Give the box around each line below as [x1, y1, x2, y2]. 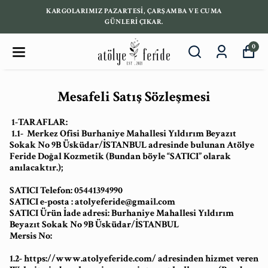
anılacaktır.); [10, 162, 63, 174]
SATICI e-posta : [10, 196, 75, 208]
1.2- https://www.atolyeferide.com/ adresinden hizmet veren [10, 252, 258, 265]
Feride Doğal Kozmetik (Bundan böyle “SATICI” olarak [10, 150, 231, 163]
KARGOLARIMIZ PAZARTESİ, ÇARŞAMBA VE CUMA [46, 7, 222, 16]
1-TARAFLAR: [10, 116, 68, 129]
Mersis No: [10, 230, 52, 242]
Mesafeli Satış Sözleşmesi [57, 87, 211, 106]
